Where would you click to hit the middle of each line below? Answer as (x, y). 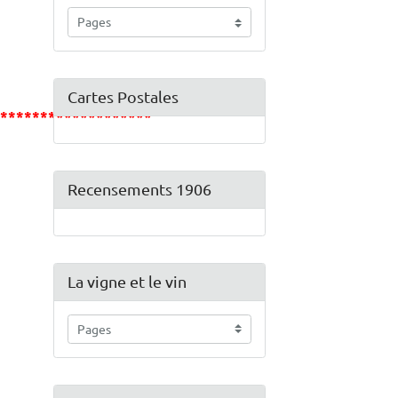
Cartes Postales (123, 97)
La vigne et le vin (127, 282)
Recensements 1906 (139, 189)
